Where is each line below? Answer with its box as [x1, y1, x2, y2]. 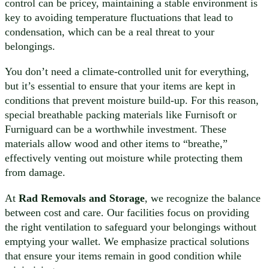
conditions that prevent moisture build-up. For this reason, [5, 94, 259, 107]
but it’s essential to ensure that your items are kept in [5, 80, 235, 92]
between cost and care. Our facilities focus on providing [5, 206, 249, 219]
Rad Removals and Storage [19, 192, 145, 204]
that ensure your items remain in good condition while [5, 249, 241, 262]
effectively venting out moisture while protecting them [5, 152, 243, 165]
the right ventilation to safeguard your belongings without [5, 220, 256, 233]
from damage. [5, 166, 65, 179]
